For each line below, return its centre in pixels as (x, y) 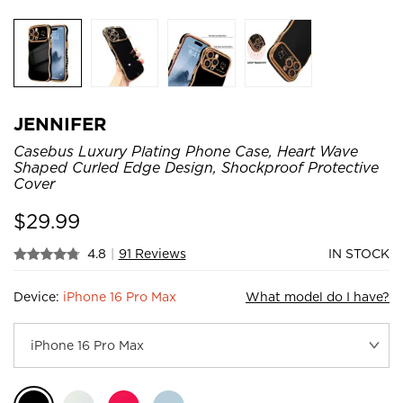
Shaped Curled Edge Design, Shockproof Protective (196, 167)
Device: (38, 296)
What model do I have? (318, 296)
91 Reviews (152, 253)
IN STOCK (359, 253)
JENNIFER (60, 124)
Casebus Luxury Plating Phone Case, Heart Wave (186, 151)
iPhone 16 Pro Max (120, 296)
